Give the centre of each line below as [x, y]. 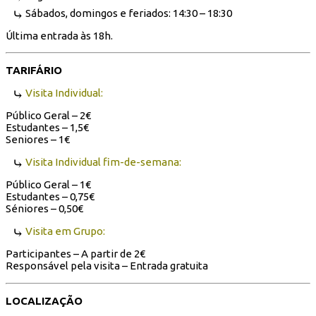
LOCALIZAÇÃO [44, 300]
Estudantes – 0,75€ [50, 197]
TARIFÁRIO [34, 71]
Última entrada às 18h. [59, 36]
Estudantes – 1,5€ [47, 128]
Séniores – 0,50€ [44, 209]
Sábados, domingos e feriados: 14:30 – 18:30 [128, 13]
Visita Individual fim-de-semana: [103, 162]
